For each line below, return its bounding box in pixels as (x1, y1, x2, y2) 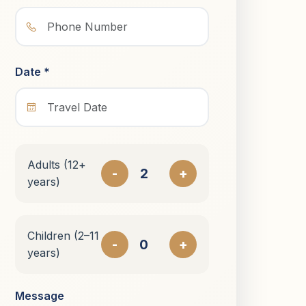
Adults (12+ (27, 158, 86, 171)
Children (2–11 (27, 229, 99, 242)
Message (15, 289, 64, 303)
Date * (15, 65, 50, 79)
